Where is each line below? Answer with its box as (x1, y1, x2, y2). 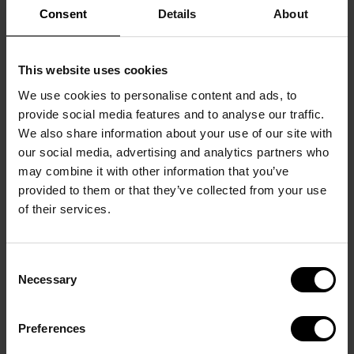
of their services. (18, 201, 111, 216)
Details (157, 7, 197, 21)
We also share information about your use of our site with (18, 126, 333, 140)
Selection (6, 275, 54, 289)
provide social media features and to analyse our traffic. (18, 107, 325, 121)
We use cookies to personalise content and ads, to (18, 88, 297, 102)
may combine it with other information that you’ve (18, 164, 289, 178)
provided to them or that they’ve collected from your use (18, 183, 326, 197)
